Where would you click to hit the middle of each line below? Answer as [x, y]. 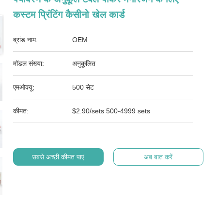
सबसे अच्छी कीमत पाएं [58, 157]
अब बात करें [158, 157]
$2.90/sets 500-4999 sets [111, 111]
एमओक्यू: [24, 87]
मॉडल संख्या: [29, 63]
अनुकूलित [84, 63]
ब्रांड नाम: [26, 40]
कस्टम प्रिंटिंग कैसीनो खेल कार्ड [69, 15]
